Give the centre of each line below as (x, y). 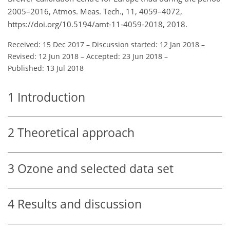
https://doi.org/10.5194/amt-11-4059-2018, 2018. (98, 24)
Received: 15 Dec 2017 (46, 44)
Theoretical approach (76, 133)
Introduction (51, 97)
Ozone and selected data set (95, 168)
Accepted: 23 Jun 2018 (124, 56)
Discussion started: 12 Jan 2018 (146, 44)
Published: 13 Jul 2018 (46, 68)
